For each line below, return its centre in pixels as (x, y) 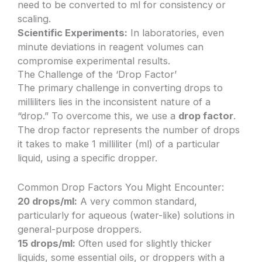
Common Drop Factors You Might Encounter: (121, 187)
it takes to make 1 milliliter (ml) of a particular (119, 144)
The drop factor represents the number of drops (129, 130)
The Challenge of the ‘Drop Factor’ (97, 75)
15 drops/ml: (47, 244)
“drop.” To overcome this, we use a (98, 116)
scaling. (35, 19)
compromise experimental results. (94, 61)
